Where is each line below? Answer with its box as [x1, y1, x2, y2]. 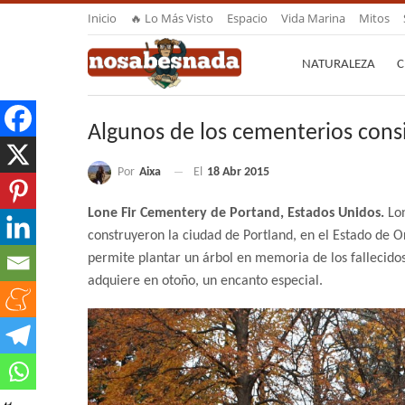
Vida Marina [281, 10, 345, 26]
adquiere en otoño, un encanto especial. [88, 274, 323, 289]
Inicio [88, 10, 117, 26]
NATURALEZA [302, 58, 375, 71]
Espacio [227, 10, 268, 26]
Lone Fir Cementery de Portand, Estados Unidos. [88, 206, 388, 221]
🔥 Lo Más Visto [130, 10, 213, 26]
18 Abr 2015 [207, 165, 269, 180]
